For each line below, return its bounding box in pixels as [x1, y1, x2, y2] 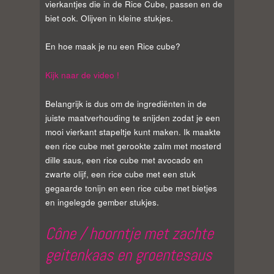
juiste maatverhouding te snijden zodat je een [45, 111, 220, 124]
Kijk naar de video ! [45, 69, 119, 81]
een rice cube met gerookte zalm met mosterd [45, 139, 221, 152]
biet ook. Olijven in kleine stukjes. [45, 12, 173, 24]
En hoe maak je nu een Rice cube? [45, 40, 180, 53]
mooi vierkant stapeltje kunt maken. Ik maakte [45, 125, 221, 138]
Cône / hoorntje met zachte [45, 223, 213, 245]
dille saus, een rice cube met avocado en [45, 154, 203, 166]
